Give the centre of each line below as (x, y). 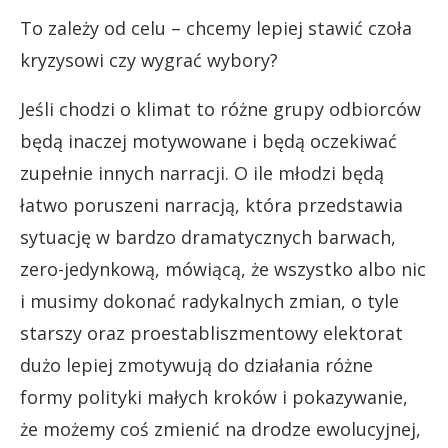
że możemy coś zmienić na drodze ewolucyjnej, (220, 429)
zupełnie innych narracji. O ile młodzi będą (202, 173)
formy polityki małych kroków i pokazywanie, (214, 397)
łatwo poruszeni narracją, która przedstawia (211, 205)
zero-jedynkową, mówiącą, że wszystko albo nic (223, 269)
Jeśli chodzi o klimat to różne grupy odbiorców (220, 109)
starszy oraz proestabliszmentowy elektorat (211, 333)
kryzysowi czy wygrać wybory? (149, 60)
